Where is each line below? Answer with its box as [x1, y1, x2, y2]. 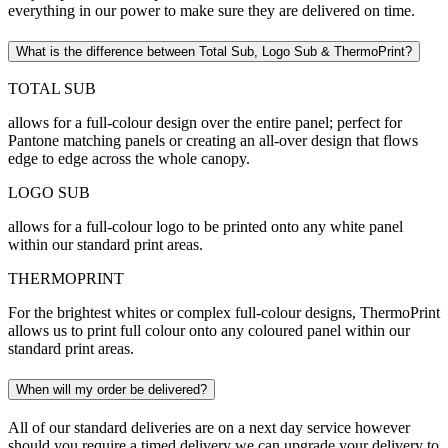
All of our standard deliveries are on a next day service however [8, 418, 410, 436]
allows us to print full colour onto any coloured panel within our [8, 322, 410, 340]
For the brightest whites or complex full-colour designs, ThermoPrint [8, 304, 440, 322]
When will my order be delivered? [16, 382, 207, 398]
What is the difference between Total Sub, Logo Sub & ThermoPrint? [16, 43, 412, 59]
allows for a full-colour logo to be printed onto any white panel [8, 218, 403, 236]
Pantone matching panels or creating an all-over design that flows [8, 132, 418, 150]
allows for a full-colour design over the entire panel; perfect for [8, 114, 402, 132]
